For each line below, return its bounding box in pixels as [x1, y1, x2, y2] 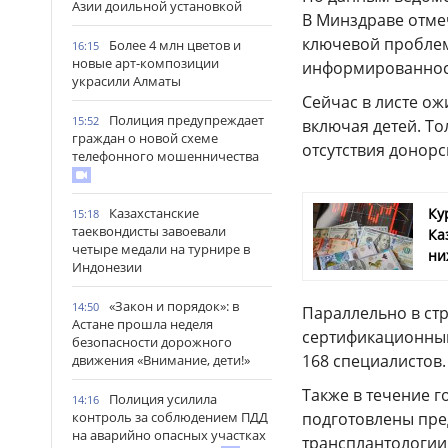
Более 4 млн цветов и [109, 36, 241, 54]
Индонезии [72, 258, 142, 276]
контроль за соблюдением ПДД [72, 408, 268, 426]
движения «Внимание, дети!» [72, 351, 250, 369]
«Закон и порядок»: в [109, 297, 239, 315]
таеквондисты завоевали [72, 222, 226, 240]
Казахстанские [109, 204, 199, 222]
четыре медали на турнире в [72, 240, 250, 258]
